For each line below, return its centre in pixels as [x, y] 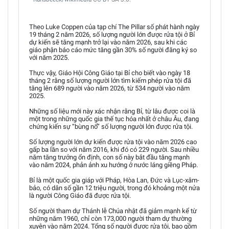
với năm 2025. [49, 57]
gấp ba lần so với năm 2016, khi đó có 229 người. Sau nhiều [114, 149]
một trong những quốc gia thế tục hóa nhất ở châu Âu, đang [114, 119]
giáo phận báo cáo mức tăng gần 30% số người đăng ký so [113, 50]
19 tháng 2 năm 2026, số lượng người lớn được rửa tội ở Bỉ [112, 34]
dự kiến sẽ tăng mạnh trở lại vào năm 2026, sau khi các [108, 42]
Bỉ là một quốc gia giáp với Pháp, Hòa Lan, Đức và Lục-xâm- [114, 180]
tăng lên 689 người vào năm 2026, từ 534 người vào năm [109, 88]
